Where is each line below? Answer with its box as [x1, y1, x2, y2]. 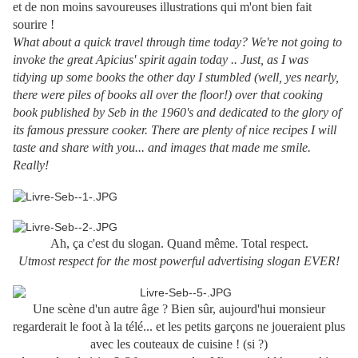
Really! [13, 158, 49, 173]
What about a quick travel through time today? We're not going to [13, 35, 342, 50]
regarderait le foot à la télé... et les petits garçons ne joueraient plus [13, 320, 345, 334]
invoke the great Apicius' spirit [13, 53, 165, 67]
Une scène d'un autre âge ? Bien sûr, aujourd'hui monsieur [33, 302, 325, 316]
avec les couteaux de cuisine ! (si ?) [90, 337, 268, 352]
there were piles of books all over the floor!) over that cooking [13, 88, 323, 102]
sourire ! [13, 18, 54, 32]
